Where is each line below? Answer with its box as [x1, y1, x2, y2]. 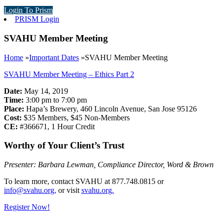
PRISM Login [15, 15, 59, 24]
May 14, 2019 [22, 86, 68, 95]
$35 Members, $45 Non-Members [22, 113, 130, 122]
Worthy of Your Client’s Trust [4, 140, 124, 151]
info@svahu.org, [4, 186, 56, 195]
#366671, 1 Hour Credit [18, 122, 95, 131]
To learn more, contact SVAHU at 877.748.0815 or [4, 177, 164, 186]
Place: [4, 104, 24, 113]
